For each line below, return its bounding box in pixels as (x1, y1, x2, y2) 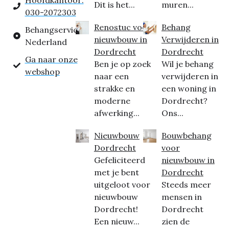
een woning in (161, 83, 216, 94)
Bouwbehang (161, 130, 212, 141)
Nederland (25, 37, 67, 48)
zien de (161, 216, 190, 227)
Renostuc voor (94, 22, 151, 33)
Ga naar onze (25, 54, 78, 65)
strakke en (94, 83, 135, 94)
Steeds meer (161, 179, 211, 190)
